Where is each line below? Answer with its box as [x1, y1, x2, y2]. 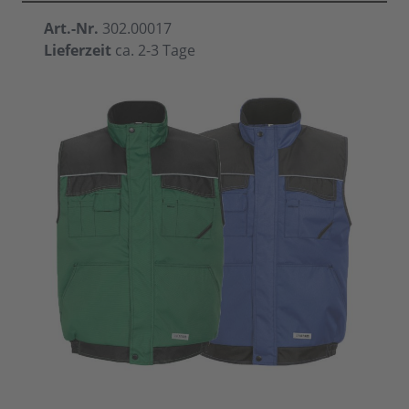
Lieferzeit [44, 40, 111, 60]
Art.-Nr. [44, 18, 102, 38]
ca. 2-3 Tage [115, 40, 195, 60]
